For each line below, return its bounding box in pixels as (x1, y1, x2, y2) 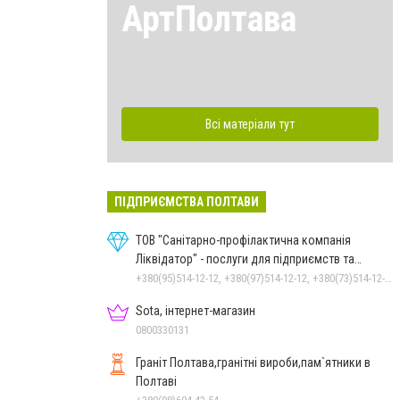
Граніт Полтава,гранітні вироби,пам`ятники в (136, 354, 371, 370)
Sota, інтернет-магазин (136, 303, 255, 318)
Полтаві (136, 373, 177, 388)
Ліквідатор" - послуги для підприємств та (136, 251, 354, 266)
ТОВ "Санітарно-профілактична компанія (136, 232, 351, 247)
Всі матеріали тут (205, 116, 295, 131)
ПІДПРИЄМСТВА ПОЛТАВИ (114, 194, 259, 209)
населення (136, 270, 192, 285)
